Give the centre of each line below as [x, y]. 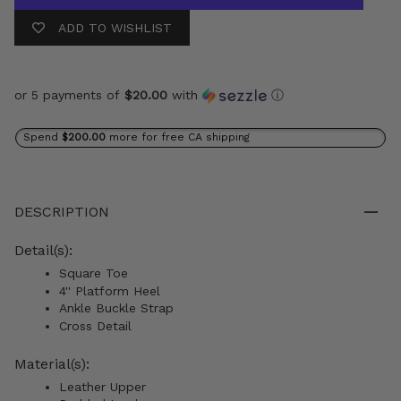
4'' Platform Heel [112, 290]
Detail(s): [46, 251]
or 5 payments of [69, 95]
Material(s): [54, 363]
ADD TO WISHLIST [115, 28]
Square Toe [94, 273]
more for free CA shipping [179, 137]
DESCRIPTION [62, 212]
